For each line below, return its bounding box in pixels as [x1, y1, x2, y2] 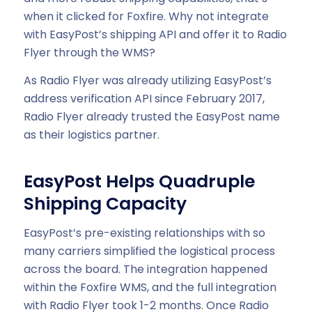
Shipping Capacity [23, 191, 187, 216]
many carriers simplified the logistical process [23, 243, 275, 260]
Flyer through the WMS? [23, 45, 155, 61]
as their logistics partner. [23, 127, 159, 143]
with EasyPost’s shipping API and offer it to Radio [23, 26, 287, 43]
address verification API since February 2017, [23, 91, 265, 107]
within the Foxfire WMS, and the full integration [23, 279, 276, 296]
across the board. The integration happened [23, 261, 267, 278]
